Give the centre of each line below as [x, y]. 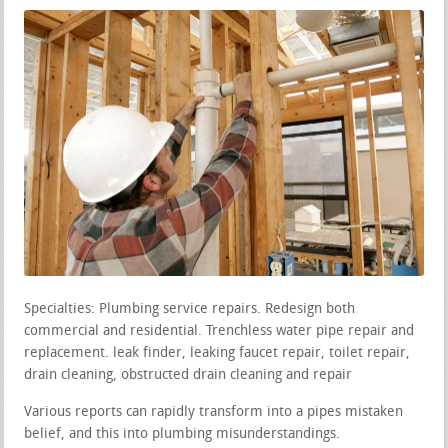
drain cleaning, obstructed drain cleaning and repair [188, 375]
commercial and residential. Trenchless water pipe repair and [219, 331]
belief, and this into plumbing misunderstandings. [182, 434]
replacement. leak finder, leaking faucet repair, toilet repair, [217, 353]
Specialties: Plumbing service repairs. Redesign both [190, 309]
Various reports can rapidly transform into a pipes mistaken [214, 412]
